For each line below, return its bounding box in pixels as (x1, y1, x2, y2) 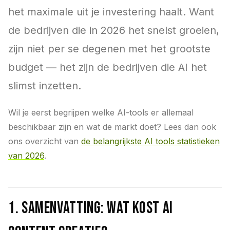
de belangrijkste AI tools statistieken (81, 136, 220, 146)
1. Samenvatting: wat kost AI (8, 198, 173, 218)
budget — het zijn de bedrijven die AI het (8, 61, 207, 73)
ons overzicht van (8, 136, 81, 146)
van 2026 (8, 150, 44, 161)
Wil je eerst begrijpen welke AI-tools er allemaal (8, 107, 194, 118)
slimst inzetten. (8, 80, 81, 92)
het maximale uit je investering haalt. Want (8, 6, 214, 18)
